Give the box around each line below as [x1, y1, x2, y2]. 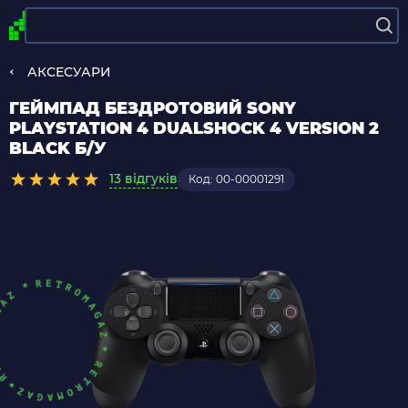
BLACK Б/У [9, 138, 107, 158]
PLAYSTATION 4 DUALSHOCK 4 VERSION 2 [9, 118, 379, 138]
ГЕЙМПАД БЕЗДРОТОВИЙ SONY [9, 98, 296, 118]
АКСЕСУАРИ [27, 64, 111, 80]
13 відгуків [109, 170, 178, 187]
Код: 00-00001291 [189, 172, 284, 186]
